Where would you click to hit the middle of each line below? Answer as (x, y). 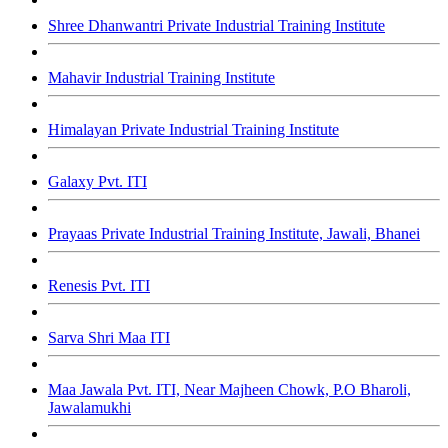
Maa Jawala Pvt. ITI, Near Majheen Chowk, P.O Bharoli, (229, 390)
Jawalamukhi (89, 408)
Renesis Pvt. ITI (99, 286)
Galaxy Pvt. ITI (97, 182)
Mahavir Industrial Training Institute (161, 78)
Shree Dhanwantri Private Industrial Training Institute (216, 26)
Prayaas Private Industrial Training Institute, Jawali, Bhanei (234, 234)
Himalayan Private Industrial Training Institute (193, 130)
